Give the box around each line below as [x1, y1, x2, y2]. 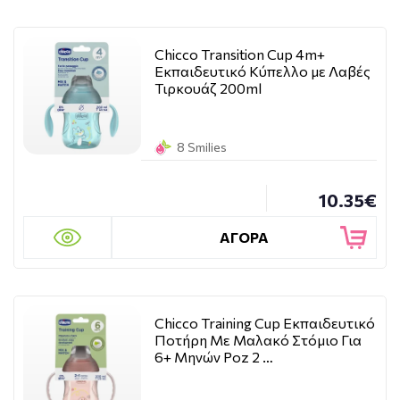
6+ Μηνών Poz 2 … [154, 348, 273, 365]
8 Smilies [177, 139, 227, 154]
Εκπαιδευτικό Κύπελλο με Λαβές [154, 62, 371, 79]
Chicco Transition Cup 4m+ [154, 46, 325, 62]
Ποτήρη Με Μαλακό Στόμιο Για [154, 331, 362, 348]
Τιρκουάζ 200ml [154, 79, 262, 96]
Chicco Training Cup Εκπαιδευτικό [154, 314, 375, 331]
